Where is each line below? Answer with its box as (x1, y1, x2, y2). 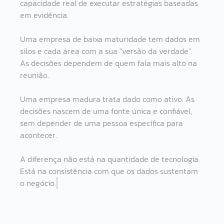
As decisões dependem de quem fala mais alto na (20, 57, 199, 69)
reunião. (20, 69, 49, 81)
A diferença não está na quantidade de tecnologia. (20, 153, 202, 165)
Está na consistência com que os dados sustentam (20, 165, 200, 177)
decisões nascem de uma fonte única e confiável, (20, 105, 194, 117)
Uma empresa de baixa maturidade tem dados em (20, 33, 202, 45)
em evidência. (20, 9, 69, 21)
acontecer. (20, 129, 57, 141)
